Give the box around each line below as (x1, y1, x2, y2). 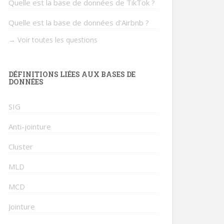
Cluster (8, 141, 33, 151)
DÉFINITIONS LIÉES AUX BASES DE (8, 69, 135, 79)
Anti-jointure (8, 121, 51, 131)
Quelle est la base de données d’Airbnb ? (8, 17, 149, 27)
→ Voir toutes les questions (8, 35, 97, 44)
